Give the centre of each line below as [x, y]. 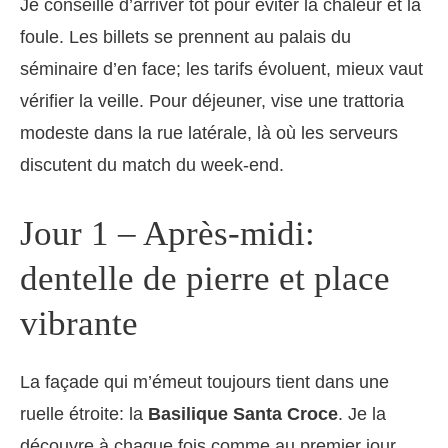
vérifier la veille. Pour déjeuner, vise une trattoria [212, 101]
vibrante [79, 324]
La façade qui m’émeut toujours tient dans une [204, 382]
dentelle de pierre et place [205, 279]
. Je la [362, 414]
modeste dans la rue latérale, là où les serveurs [209, 133]
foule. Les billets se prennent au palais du [185, 37]
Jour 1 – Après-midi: [167, 234]
